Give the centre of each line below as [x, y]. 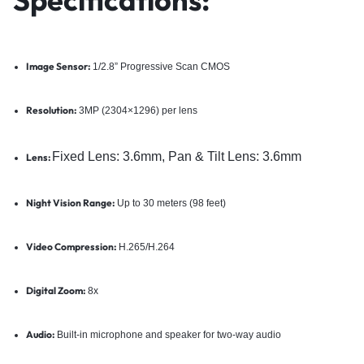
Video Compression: [71, 246]
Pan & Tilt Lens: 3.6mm [234, 156]
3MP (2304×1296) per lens [136, 110]
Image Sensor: [58, 66]
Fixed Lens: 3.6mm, [110, 156]
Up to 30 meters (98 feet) [170, 203]
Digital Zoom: [55, 290]
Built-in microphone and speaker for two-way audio [167, 334]
